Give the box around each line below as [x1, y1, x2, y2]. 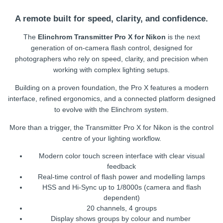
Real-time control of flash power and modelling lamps [38, 172, 205, 181]
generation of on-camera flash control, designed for [30, 43, 193, 52]
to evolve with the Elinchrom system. [54, 105, 169, 113]
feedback [107, 162, 136, 170]
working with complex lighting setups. [53, 65, 170, 74]
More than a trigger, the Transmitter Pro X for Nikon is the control [9, 123, 214, 131]
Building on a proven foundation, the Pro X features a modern [14, 83, 209, 92]
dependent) [103, 193, 140, 202]
